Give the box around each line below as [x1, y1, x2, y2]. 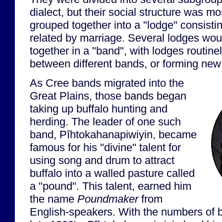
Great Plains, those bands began [30, 89, 186, 102]
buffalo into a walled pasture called [30, 166, 195, 179]
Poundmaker [77, 192, 138, 205]
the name [30, 192, 77, 205]
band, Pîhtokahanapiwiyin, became [30, 128, 197, 141]
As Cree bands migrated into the [30, 76, 184, 89]
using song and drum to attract [30, 154, 174, 166]
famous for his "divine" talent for [30, 141, 181, 154]
